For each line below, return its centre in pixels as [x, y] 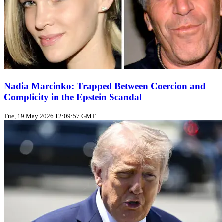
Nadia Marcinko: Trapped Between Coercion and [105, 86]
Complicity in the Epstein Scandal [73, 97]
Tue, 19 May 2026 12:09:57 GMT [50, 116]
